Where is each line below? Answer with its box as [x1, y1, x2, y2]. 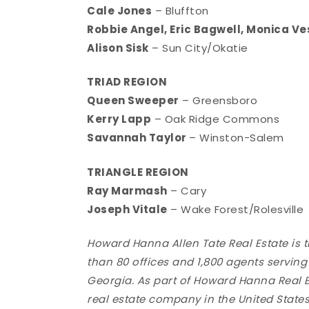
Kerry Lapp [87, 112, 152, 127]
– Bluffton [152, 3, 209, 18]
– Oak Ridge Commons [151, 112, 280, 127]
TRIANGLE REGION [87, 164, 189, 179]
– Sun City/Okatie [148, 40, 248, 55]
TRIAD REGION [87, 74, 168, 90]
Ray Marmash [87, 183, 168, 198]
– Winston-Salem [189, 130, 284, 146]
